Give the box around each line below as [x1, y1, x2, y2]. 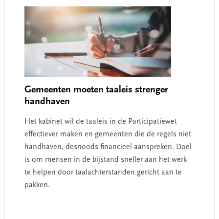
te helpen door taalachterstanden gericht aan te [24, 168, 182, 176]
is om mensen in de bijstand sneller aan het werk [24, 155, 187, 164]
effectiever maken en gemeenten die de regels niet [24, 130, 191, 138]
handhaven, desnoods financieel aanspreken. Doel [24, 143, 192, 151]
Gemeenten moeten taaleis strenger [24, 85, 168, 95]
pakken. [24, 181, 50, 189]
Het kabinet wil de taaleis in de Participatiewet [24, 117, 177, 126]
